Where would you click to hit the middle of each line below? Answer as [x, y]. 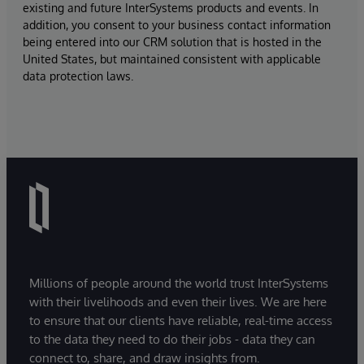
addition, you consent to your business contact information [177, 25]
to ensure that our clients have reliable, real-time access [181, 320]
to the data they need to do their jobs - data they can [172, 339]
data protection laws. [78, 76]
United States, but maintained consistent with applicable [172, 59]
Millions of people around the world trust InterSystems [179, 283]
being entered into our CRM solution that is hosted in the [172, 42]
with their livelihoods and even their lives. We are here [178, 301]
